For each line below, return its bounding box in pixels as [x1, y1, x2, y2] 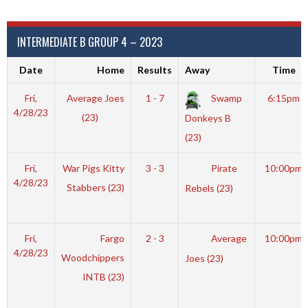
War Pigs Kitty [63, 162, 125, 174]
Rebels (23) [184, 182, 233, 195]
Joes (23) [184, 252, 223, 265]
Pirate [208, 162, 237, 174]
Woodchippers [61, 251, 125, 263]
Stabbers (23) [67, 181, 125, 193]
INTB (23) [82, 270, 125, 283]
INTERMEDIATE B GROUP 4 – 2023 [17, 33, 162, 50]
